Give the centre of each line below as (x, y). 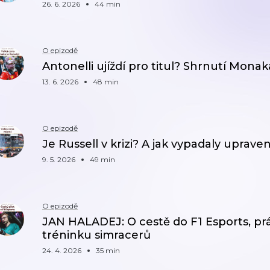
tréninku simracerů (96, 235)
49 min (102, 159)
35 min (108, 250)
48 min (106, 82)
